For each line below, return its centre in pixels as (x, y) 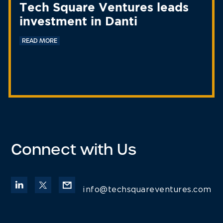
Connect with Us (74, 149)
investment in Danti (78, 22)
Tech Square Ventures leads (104, 8)
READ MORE (39, 41)
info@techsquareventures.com (147, 190)
